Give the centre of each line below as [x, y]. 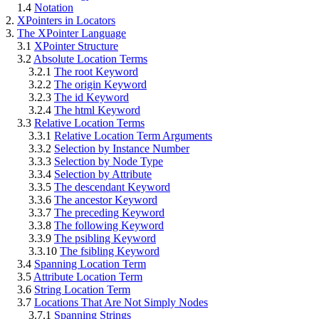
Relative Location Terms [89, 123]
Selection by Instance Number [122, 149]
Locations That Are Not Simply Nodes [121, 303]
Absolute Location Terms [90, 59]
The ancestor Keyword [106, 200]
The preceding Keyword [109, 213]
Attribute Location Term [88, 277]
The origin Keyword [100, 85]
